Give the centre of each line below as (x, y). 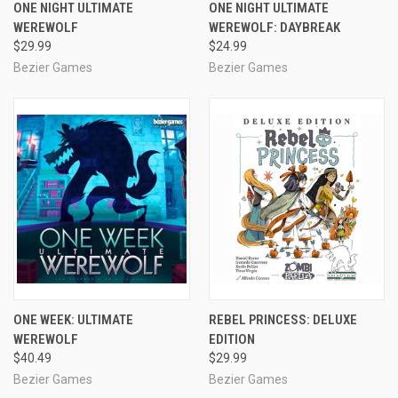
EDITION (231, 339)
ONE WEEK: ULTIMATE (73, 319)
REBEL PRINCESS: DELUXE (283, 319)
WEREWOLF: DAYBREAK (274, 27)
